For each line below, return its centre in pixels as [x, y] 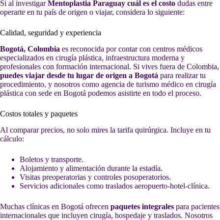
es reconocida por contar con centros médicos [131, 49]
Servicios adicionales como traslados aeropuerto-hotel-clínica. [115, 186]
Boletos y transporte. [52, 159]
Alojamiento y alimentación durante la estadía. [91, 168]
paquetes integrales [142, 206]
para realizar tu [182, 75]
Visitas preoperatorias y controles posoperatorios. [95, 177]
